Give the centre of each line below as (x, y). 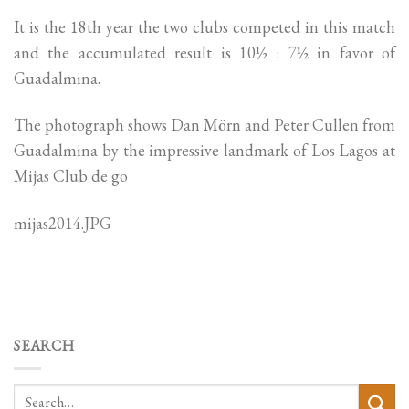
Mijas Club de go (71, 176)
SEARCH (44, 346)
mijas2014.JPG (63, 223)
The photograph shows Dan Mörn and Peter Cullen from (204, 125)
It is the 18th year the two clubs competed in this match (204, 27)
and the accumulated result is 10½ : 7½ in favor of (204, 53)
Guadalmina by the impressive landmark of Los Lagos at (204, 151)
